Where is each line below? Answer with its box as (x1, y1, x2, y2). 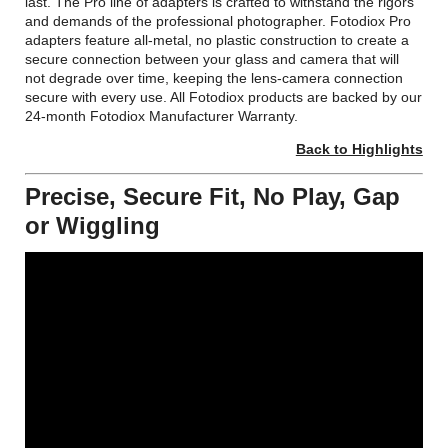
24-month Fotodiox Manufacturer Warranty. (25, 107, 299, 124)
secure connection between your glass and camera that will (25, 50, 400, 67)
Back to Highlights (295, 140, 423, 157)
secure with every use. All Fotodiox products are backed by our (25, 88, 423, 105)
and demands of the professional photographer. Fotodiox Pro (25, 12, 412, 29)
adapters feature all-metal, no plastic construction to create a (25, 31, 410, 48)
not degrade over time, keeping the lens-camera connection (25, 69, 404, 86)
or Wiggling (25, 211, 161, 239)
